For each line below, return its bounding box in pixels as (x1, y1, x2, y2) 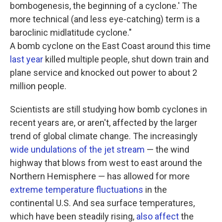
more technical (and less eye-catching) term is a (10, 14, 200, 24)
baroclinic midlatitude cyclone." (10, 27, 132, 38)
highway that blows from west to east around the (10, 158, 202, 168)
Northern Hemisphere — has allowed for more (10, 171, 190, 181)
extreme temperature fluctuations (10, 184, 143, 195)
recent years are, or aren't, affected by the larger (10, 117, 197, 128)
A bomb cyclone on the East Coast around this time (10, 41, 211, 51)
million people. (10, 81, 66, 91)
